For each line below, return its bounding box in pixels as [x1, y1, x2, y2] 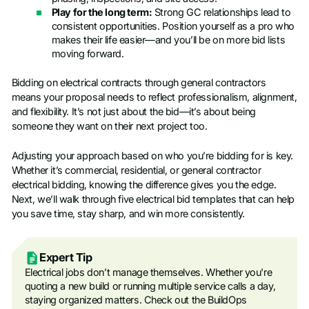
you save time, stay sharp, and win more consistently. [11, 208, 245, 221]
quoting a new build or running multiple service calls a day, [24, 279, 276, 292]
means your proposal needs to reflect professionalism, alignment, [11, 91, 297, 104]
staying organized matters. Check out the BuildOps [24, 293, 247, 306]
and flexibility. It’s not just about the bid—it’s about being [11, 106, 256, 119]
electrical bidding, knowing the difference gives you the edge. [11, 179, 277, 192]
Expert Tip [39, 250, 92, 265]
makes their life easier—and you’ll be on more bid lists [51, 33, 286, 46]
